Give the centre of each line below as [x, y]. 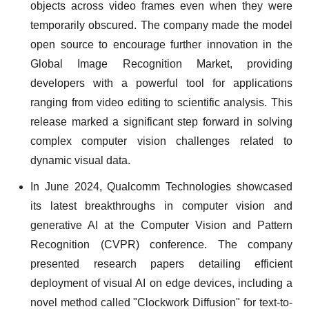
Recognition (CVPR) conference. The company [161, 245]
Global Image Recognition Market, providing [161, 64]
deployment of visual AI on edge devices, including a [161, 283]
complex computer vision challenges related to [161, 141]
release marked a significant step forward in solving [161, 122]
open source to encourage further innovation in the [161, 44]
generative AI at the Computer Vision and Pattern [161, 225]
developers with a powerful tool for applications [161, 83]
